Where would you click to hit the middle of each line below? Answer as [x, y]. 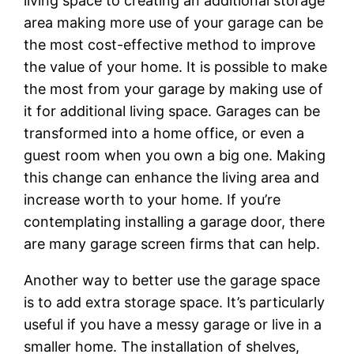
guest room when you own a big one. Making [175, 155]
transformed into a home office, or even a [164, 133]
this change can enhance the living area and [172, 177]
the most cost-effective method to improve [170, 44]
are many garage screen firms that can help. [172, 243]
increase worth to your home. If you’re [153, 199]
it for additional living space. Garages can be [172, 111]
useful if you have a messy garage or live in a [173, 324]
